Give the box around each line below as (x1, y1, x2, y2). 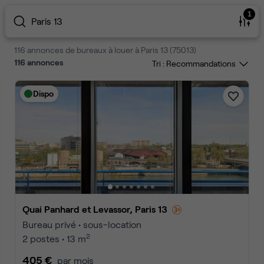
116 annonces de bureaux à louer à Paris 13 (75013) (14, 45, 196, 55)
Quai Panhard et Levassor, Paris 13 (29, 203, 167, 214)
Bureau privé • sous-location (22, 219, 141, 230)
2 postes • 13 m (22, 233, 86, 244)
